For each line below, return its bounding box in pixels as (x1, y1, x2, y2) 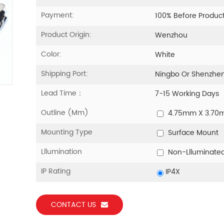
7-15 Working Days (155, 88, 219, 100)
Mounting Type (40, 126, 92, 138)
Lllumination (40, 145, 82, 157)
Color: (40, 48, 61, 60)
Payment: (40, 9, 74, 21)
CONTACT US (50, 198, 96, 210)
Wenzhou (155, 29, 188, 41)
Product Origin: (40, 28, 91, 40)
